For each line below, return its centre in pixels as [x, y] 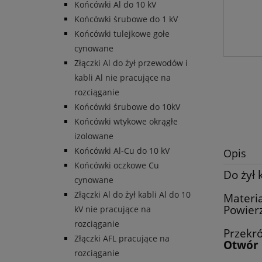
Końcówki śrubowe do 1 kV [126, 19]
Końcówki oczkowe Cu [117, 166]
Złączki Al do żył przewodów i [131, 63]
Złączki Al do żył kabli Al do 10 [132, 195]
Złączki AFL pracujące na [122, 239]
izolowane [94, 136]
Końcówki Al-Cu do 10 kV [122, 151]
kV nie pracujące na [113, 209]
